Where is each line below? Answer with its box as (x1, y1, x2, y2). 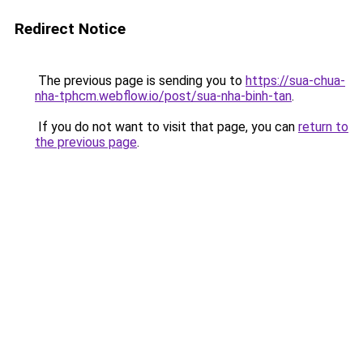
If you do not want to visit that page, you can (35, 119, 298, 135)
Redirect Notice (15, 19, 126, 38)
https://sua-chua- (246, 73, 345, 88)
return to (298, 119, 348, 135)
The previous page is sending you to (35, 73, 246, 88)
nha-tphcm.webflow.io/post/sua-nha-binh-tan (35, 88, 292, 104)
